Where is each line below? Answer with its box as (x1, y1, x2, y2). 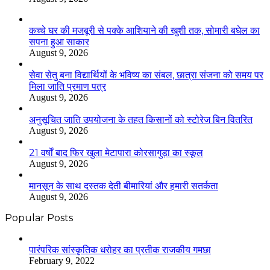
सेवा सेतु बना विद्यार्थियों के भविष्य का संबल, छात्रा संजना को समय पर (29, 69, 263, 81)
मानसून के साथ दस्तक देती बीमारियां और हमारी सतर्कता (29, 180, 218, 192)
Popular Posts (5, 212, 73, 224)
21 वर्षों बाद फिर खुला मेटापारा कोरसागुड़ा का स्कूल (29, 146, 203, 159)
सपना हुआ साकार (29, 36, 89, 48)
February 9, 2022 (29, 255, 95, 266)
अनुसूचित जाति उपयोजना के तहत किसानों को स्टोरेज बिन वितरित (29, 113, 253, 125)
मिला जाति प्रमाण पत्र (29, 80, 106, 92)
